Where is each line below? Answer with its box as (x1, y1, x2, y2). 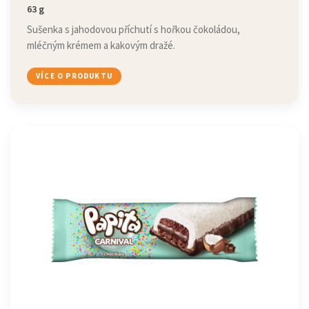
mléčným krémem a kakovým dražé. (27, 39, 175, 52)
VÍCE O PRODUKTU (36, 71, 112, 81)
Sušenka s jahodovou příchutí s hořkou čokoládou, (27, 23, 240, 36)
